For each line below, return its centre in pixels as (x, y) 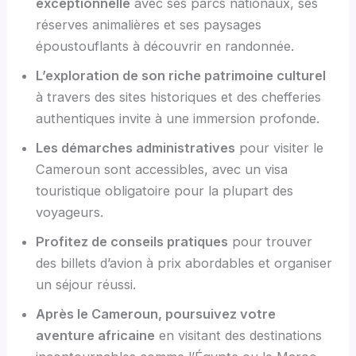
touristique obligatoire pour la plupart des (165, 190)
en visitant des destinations (239, 335)
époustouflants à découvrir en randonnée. (165, 46)
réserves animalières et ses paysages (149, 24)
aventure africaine (96, 335)
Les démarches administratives (136, 147)
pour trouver (271, 241)
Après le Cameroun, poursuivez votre (156, 313)
